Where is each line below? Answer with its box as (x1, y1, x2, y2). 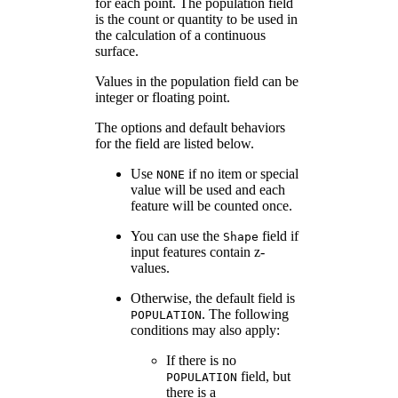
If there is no (166, 352, 236, 368)
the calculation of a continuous (95, 27, 266, 43)
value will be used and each (131, 181, 285, 197)
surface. (95, 43, 139, 59)
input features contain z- (131, 243, 265, 259)
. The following (202, 306, 289, 322)
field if (259, 227, 298, 243)
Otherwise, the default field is (131, 290, 295, 306)
